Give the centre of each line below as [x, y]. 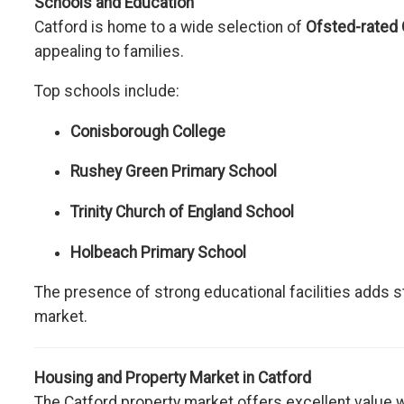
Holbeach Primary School [158, 252]
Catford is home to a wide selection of [170, 27]
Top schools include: [107, 92]
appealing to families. [109, 51]
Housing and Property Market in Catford [173, 378]
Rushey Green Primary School [174, 172]
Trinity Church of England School [182, 211]
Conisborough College [148, 131]
